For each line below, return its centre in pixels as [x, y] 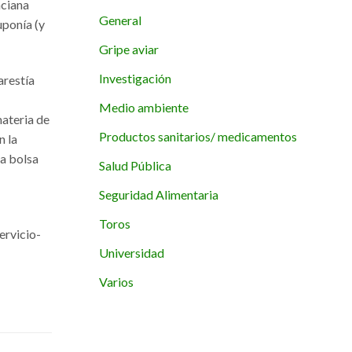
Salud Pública [135, 165]
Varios [116, 281]
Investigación [135, 78]
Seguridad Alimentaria [159, 194]
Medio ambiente [144, 107]
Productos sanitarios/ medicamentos [198, 136]
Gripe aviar [129, 49]
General [120, 20]
